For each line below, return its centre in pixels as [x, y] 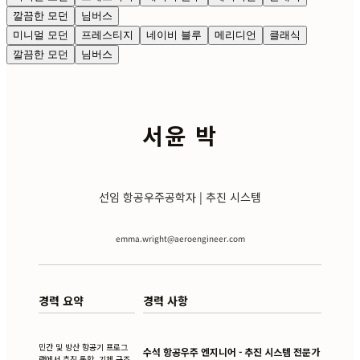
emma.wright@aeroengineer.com [180, 238]
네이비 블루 [174, 35]
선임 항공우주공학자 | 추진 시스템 [180, 196]
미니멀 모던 [41, 35]
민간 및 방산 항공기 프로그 [83, 347]
